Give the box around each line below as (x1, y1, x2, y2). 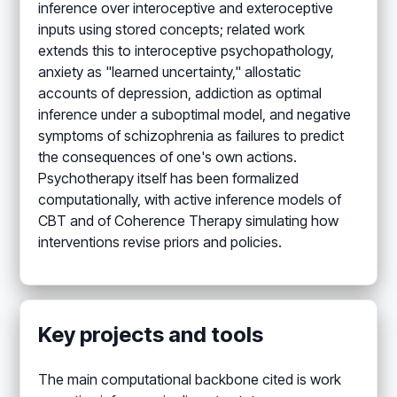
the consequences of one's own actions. (38, 147, 298, 166)
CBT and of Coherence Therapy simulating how (38, 211, 339, 230)
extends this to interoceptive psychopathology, (38, 41, 335, 59)
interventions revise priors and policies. (38, 232, 283, 251)
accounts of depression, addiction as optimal (38, 83, 323, 102)
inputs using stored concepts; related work (38, 19, 306, 38)
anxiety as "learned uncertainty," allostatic (38, 62, 302, 81)
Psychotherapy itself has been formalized (38, 168, 300, 187)
